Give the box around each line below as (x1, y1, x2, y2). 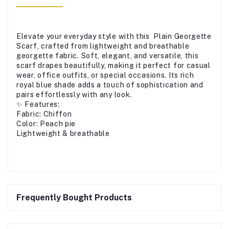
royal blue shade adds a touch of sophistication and (16, 80, 203, 89)
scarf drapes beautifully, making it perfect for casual (16, 61, 211, 70)
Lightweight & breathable (16, 129, 110, 138)
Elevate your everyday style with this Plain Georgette (16, 32, 212, 40)
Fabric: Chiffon (16, 109, 72, 118)
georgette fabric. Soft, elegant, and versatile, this (16, 51, 199, 60)
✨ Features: (16, 100, 60, 108)
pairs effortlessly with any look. (16, 90, 132, 99)
